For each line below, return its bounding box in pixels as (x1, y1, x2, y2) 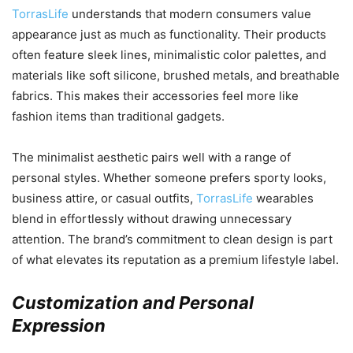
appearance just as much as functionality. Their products (12, 26, 326, 42)
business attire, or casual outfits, (12, 190, 196, 206)
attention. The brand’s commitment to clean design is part (12, 231, 333, 247)
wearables (253, 190, 314, 206)
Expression (12, 314, 106, 336)
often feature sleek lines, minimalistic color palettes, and (12, 46, 326, 62)
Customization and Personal (12, 292, 254, 313)
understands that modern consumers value (69, 6, 311, 21)
